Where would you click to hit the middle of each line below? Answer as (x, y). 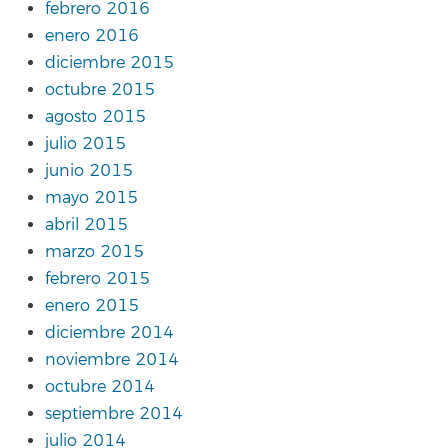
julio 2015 (85, 143)
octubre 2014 (100, 386)
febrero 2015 (97, 278)
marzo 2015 (94, 251)
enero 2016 (92, 35)
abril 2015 (86, 224)
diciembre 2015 (109, 62)
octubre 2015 (100, 89)
